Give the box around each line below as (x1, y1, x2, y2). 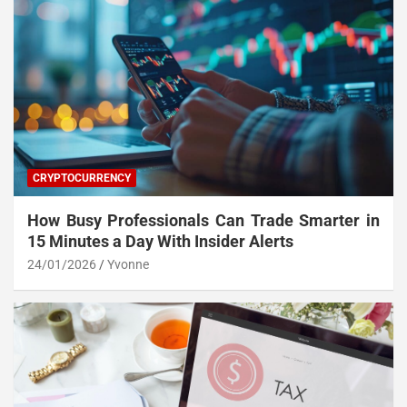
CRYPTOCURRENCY (33, 172, 131, 185)
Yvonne (107, 257, 149, 273)
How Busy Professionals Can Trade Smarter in (27, 211, 380, 231)
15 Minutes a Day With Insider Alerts (27, 232, 293, 252)
